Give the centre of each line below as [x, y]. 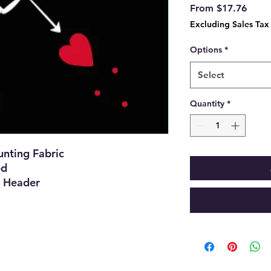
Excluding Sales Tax [230, 24]
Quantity [207, 104]
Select [211, 75]
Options [206, 50]
